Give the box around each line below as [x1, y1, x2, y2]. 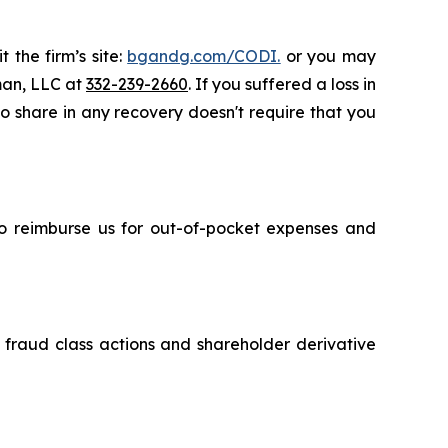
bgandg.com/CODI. [127, 46, 281, 67]
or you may [280, 46, 377, 67]
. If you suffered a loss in [188, 74, 376, 95]
